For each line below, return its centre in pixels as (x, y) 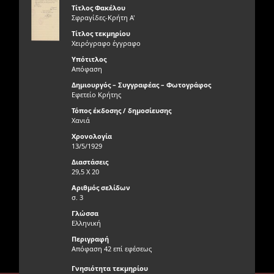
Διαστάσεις (90, 162)
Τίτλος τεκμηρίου (101, 33)
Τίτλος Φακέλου (98, 8)
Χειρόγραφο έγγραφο (106, 43)
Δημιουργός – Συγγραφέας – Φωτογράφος (141, 85)
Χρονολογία (91, 136)
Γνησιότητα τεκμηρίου (109, 268)
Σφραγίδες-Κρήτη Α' (103, 17)
